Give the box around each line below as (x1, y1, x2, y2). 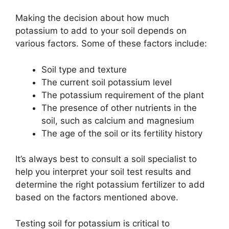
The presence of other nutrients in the (41, 102, 197, 113)
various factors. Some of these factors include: (15, 38, 207, 49)
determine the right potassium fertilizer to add (15, 179, 205, 190)
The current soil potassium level (41, 77, 172, 87)
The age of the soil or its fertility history (41, 128, 202, 139)
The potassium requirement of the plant (41, 89, 204, 100)
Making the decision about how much (15, 13, 169, 24)
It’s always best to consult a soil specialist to (15, 154, 197, 165)
